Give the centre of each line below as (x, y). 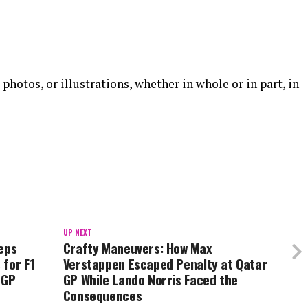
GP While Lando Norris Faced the (150, 280)
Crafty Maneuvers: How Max (137, 248)
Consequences (102, 296)
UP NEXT (77, 233)
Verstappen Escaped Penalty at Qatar (165, 264)
